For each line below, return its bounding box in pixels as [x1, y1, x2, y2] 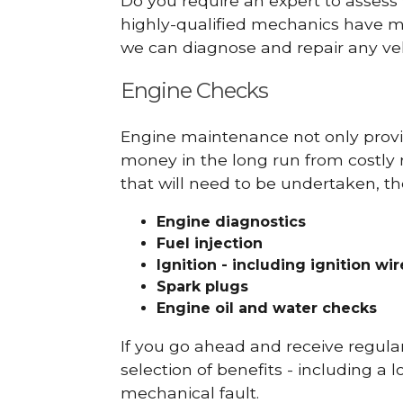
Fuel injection [157, 234, 264, 252]
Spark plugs [157, 277, 249, 295]
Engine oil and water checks [157, 299, 378, 317]
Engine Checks [121, 77, 269, 104]
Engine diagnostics [157, 212, 307, 230]
